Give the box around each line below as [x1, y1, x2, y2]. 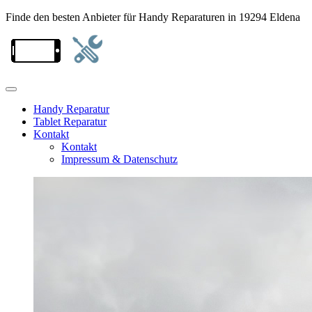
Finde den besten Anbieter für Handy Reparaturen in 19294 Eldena [6, 11, 300, 23]
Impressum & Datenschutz [61, 153, 178, 165]
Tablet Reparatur [33, 116, 107, 127]
